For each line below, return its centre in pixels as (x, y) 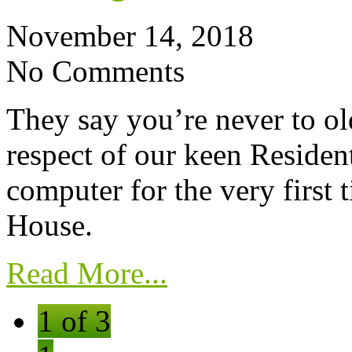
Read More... (87, 273)
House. (49, 225)
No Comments (95, 71)
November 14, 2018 (130, 35)
